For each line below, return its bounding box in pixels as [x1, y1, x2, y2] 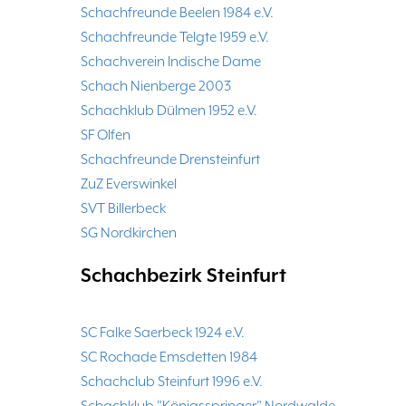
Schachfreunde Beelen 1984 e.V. [81, 5, 274, 22]
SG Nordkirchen [81, 225, 177, 242]
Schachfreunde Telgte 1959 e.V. [81, 29, 269, 46]
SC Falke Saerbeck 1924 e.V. [81, 324, 245, 342]
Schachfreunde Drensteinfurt [81, 151, 260, 169]
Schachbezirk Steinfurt [81, 265, 286, 287]
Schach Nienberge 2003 [81, 78, 231, 95]
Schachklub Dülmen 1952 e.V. [81, 102, 257, 120]
